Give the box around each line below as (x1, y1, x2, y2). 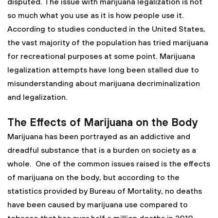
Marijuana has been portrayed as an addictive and (7, 132, 190, 142)
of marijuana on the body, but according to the (7, 173, 180, 182)
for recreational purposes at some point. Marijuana (7, 52, 195, 61)
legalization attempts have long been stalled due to (7, 65, 199, 75)
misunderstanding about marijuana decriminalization (7, 79, 200, 89)
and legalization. (7, 92, 68, 102)
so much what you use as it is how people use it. (7, 11, 184, 20)
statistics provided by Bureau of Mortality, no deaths (7, 186, 202, 196)
